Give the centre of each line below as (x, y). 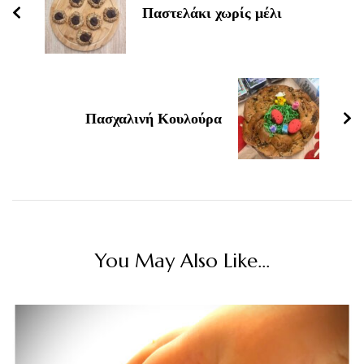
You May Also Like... (182, 261)
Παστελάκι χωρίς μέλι (212, 13)
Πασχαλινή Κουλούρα (154, 119)
